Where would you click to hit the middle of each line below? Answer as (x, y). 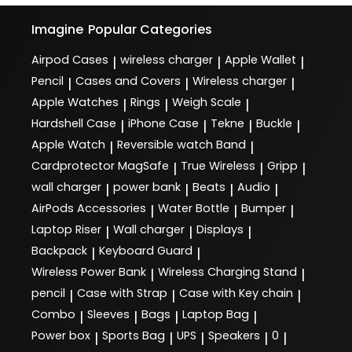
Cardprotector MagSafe (100, 165)
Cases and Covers (128, 81)
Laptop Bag (216, 314)
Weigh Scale (207, 102)
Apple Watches (75, 102)
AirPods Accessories (89, 208)
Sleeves (108, 314)
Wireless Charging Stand (227, 271)
